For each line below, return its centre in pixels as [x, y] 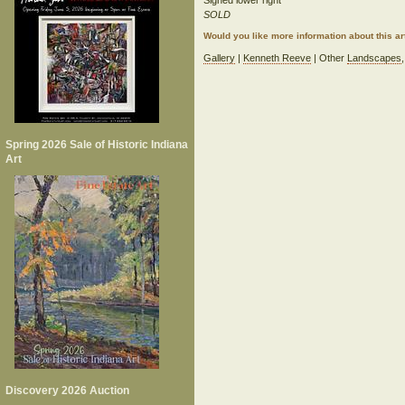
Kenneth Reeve [278, 58]
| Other [330, 58]
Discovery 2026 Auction [67, 391]
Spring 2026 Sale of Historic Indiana [97, 145]
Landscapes [375, 58]
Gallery [220, 58]
